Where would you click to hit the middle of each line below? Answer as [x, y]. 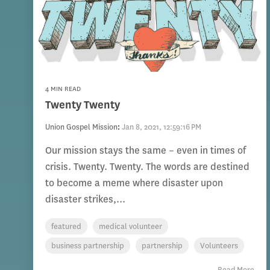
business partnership [88, 246]
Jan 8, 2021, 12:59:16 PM [162, 127]
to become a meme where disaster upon [134, 183]
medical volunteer [130, 227]
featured [66, 227]
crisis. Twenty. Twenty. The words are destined [147, 167]
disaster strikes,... [85, 199]
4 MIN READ [63, 89]
